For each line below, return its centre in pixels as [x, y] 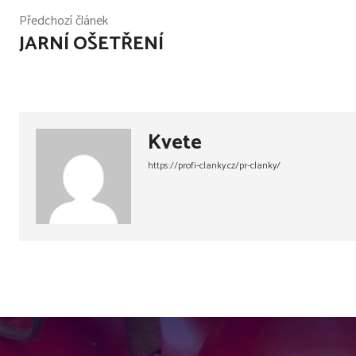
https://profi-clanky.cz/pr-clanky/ [214, 166]
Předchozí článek [64, 21]
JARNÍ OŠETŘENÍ [91, 44]
